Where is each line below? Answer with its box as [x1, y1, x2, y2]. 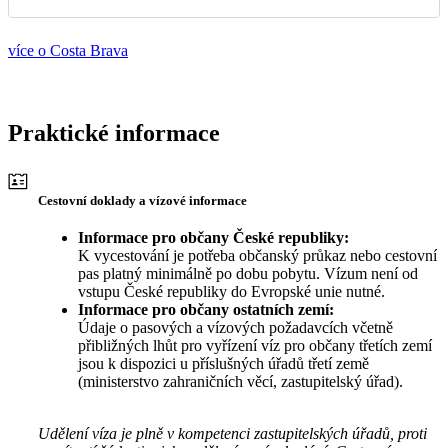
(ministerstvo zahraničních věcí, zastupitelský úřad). [78, 372, 407, 390]
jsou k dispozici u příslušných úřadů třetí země [78, 354, 369, 372]
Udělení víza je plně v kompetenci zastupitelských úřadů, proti [38, 424, 427, 442]
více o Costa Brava [8, 42, 128, 60]
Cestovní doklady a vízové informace [38, 192, 247, 208]
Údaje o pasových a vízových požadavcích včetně [78, 318, 393, 336]
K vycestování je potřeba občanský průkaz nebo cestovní [78, 246, 437, 264]
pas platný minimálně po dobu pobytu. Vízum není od [78, 264, 418, 282]
